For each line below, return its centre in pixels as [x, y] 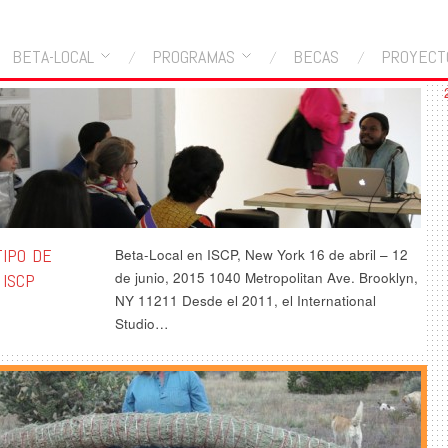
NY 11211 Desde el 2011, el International [246, 300]
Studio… [142, 323]
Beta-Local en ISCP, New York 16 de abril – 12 [262, 254]
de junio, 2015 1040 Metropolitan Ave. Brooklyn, [267, 277]
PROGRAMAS [193, 56]
